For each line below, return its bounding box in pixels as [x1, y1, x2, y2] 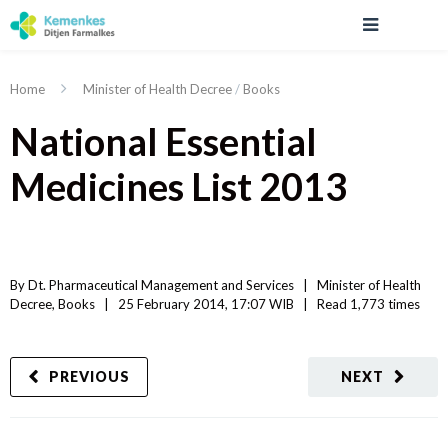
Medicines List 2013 [10, 163, 347, 209]
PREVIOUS [49, 368, 130, 385]
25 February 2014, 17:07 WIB [118, 296, 303, 312]
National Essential [10, 118, 317, 164]
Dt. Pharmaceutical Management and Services [28, 277, 294, 293]
